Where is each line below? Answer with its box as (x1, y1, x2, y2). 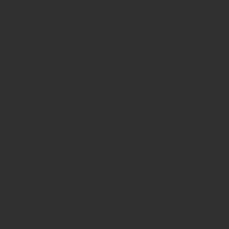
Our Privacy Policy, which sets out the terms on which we (25, 75, 211, 84)
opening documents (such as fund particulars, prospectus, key (4, 207, 201, 216)
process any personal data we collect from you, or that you (25, 84, 212, 94)
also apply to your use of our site (4, 58, 109, 67)
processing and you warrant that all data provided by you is (25, 103, 215, 112)
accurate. (25, 112, 53, 121)
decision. (4, 9, 33, 18)
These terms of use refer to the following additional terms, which (4, 49, 212, 58)
